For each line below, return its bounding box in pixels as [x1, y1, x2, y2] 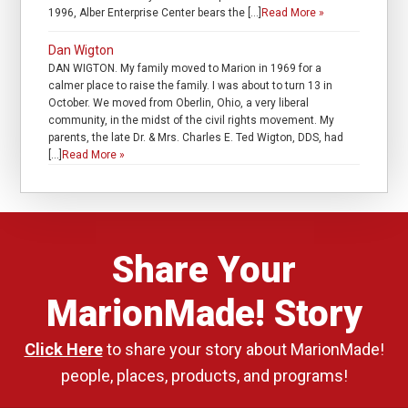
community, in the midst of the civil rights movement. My [48, 114, 335, 127]
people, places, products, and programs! [60, 365, 348, 385]
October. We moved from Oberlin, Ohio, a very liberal [48, 97, 310, 110]
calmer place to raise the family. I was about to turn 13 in [48, 79, 333, 93]
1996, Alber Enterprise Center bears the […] [48, 6, 262, 20]
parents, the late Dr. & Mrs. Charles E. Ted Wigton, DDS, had [48, 131, 344, 145]
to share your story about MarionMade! [102, 339, 384, 359]
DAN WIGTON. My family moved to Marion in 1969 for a [48, 62, 322, 76]
